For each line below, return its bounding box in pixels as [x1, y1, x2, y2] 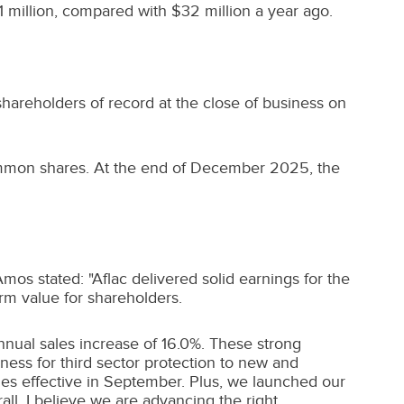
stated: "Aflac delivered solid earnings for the [33, 270, 350, 288]
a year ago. [251, 2, 333, 20]
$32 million [171, 2, 251, 20]
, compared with [54, 2, 171, 20]
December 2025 [190, 159, 309, 177]
